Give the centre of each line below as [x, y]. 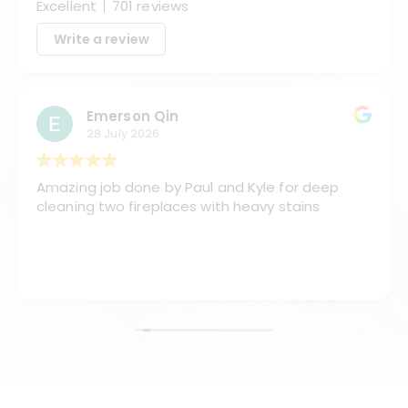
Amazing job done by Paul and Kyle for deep [188, 187]
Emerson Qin [133, 116]
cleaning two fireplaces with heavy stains [178, 206]
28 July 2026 [123, 133]
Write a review [101, 39]
